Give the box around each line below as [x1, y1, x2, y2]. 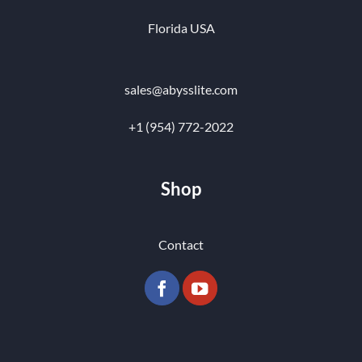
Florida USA [147, 20, 215, 36]
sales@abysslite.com [124, 81, 238, 97]
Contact [158, 236, 204, 252]
